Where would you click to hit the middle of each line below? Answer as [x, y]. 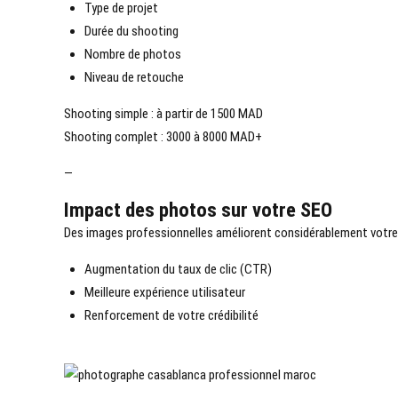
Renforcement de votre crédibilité [171, 316]
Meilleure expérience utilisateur [164, 293]
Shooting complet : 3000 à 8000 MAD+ [163, 137]
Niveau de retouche [134, 78]
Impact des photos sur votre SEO [198, 210]
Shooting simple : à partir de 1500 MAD [163, 114]
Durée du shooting [131, 32]
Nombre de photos [132, 55]
